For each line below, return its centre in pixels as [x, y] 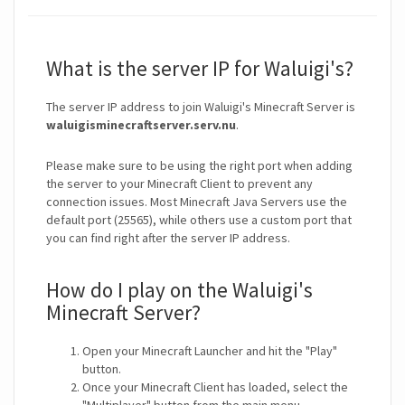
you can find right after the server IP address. [168, 238]
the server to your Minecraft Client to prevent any [179, 184]
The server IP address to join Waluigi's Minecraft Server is [201, 107]
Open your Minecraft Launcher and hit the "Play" [210, 351]
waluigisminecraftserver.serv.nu [141, 125]
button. [102, 369]
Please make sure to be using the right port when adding [199, 166]
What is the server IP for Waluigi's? [200, 69]
